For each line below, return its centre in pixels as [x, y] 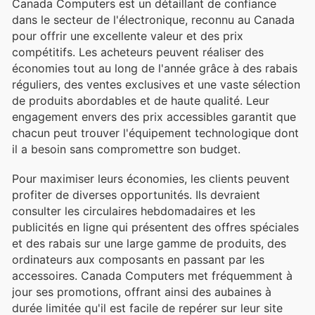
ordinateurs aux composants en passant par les [138, 259]
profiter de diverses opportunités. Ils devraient [136, 194]
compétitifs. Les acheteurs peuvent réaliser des [138, 52]
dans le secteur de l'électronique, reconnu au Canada [153, 19]
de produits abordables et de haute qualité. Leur [141, 100]
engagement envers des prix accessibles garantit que [154, 116]
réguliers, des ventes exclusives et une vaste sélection [156, 84]
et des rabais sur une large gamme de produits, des [149, 243]
